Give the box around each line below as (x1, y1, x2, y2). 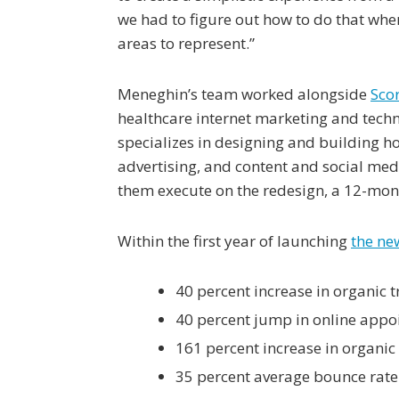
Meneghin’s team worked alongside (118, 84, 370, 104)
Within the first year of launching (118, 231, 351, 251)
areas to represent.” (118, 33, 255, 53)
